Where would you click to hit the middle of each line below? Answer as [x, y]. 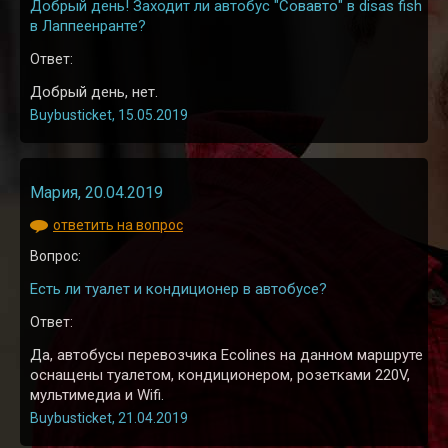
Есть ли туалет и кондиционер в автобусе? [178, 289]
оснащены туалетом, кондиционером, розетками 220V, [220, 375]
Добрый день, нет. [94, 92]
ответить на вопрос [118, 225]
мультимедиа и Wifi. [97, 395]
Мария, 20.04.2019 [96, 193]
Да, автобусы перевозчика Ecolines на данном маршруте [226, 355]
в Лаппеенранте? [88, 26]
